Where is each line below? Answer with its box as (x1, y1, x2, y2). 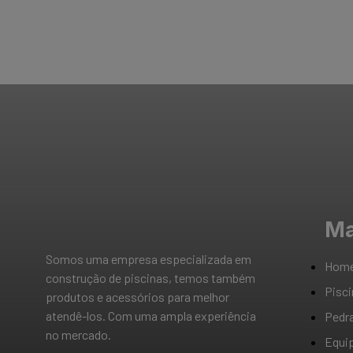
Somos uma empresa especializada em (46, 251, 251, 267)
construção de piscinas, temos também (46, 270, 255, 286)
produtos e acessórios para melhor (46, 289, 229, 305)
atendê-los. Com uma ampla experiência (46, 308, 256, 324)
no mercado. (46, 327, 113, 343)
